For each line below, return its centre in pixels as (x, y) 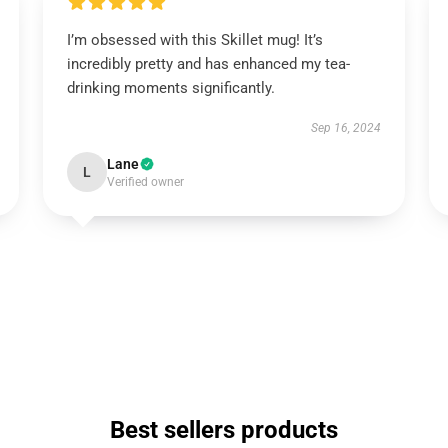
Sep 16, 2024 (346, 128)
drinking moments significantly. (170, 88)
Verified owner (145, 182)
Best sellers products (224, 430)
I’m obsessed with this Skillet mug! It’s (194, 40)
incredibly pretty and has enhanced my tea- (208, 64)
